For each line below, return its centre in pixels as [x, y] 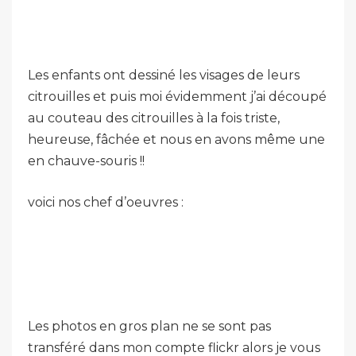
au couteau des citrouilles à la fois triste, [154, 118]
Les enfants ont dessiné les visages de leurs [164, 75]
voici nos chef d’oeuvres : [106, 202]
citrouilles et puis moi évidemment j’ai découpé [177, 97]
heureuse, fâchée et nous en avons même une [176, 139]
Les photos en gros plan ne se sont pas [149, 326]
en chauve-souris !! [86, 161]
